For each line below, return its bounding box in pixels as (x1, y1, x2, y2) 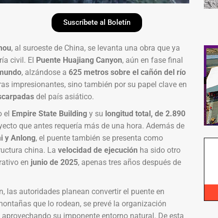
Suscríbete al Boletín (63, 18, 131, 27)
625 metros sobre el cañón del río (68, 67, 186, 77)
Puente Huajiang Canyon (36, 55, 122, 65)
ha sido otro (137, 145, 181, 155)
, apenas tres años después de (77, 157, 181, 167)
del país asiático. (34, 91, 94, 101)
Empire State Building (11, 109, 87, 118)
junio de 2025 (30, 157, 78, 167)
